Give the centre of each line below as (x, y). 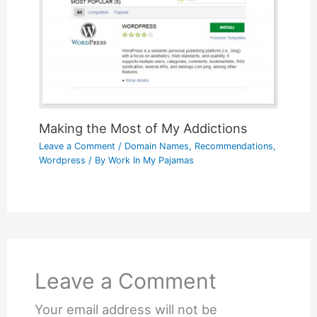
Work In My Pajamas (151, 160)
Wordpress (63, 160)
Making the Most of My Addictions (144, 128)
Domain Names (157, 146)
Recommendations (234, 146)
